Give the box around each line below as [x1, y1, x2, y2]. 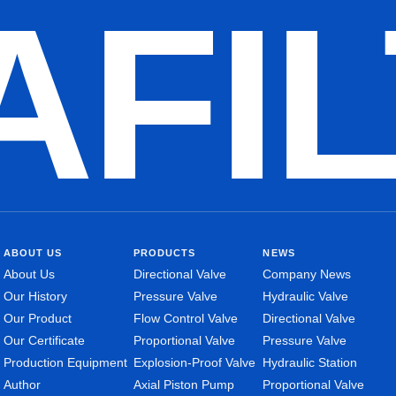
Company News [263, 267, 352, 281]
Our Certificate [3, 333, 85, 347]
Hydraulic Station [263, 355, 358, 369]
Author [3, 377, 41, 392]
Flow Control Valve [133, 311, 238, 325]
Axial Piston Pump [133, 377, 234, 392]
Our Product [3, 311, 72, 325]
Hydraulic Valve [263, 289, 349, 303]
